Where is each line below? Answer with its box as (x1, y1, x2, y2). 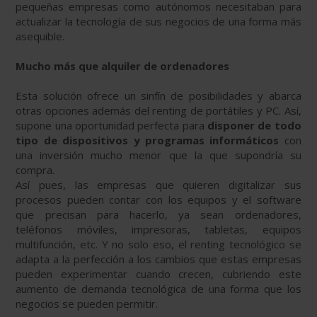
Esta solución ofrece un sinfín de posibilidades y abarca (16, 88, 301, 103)
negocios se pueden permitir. (16, 296, 161, 311)
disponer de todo (207, 118, 301, 133)
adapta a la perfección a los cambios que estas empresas (16, 252, 301, 267)
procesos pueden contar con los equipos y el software (16, 192, 301, 207)
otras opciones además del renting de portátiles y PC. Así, (16, 103, 301, 118)
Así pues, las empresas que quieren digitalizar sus (16, 178, 301, 192)
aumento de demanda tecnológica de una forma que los (16, 282, 301, 296)
